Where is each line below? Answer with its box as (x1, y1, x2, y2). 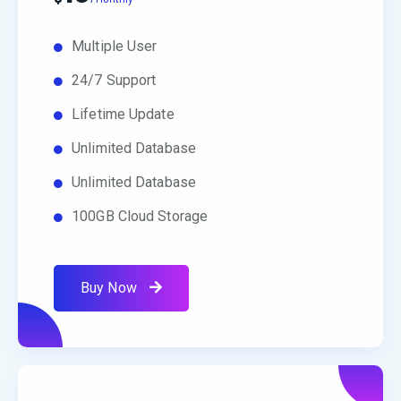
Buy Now (81, 279, 141, 296)
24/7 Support (72, 72, 157, 89)
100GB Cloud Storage (72, 208, 209, 225)
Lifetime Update (72, 106, 175, 123)
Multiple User (72, 38, 158, 55)
